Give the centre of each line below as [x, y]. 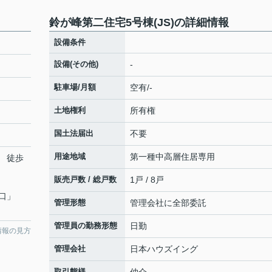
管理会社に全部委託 [168, 203]
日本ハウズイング [164, 249]
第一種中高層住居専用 [172, 157]
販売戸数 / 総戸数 [85, 179]
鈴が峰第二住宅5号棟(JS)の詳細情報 [139, 22]
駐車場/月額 [75, 87]
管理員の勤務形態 [86, 226]
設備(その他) [76, 64]
